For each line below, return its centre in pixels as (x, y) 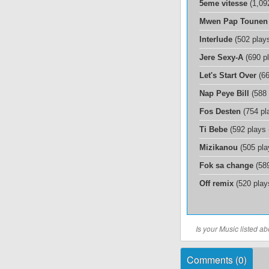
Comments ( (213, 260)
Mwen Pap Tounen (234, 21)
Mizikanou (219, 147)
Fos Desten (220, 111)
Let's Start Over (228, 75)
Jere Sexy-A (221, 57)
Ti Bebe (213, 129)
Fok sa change (226, 165)
